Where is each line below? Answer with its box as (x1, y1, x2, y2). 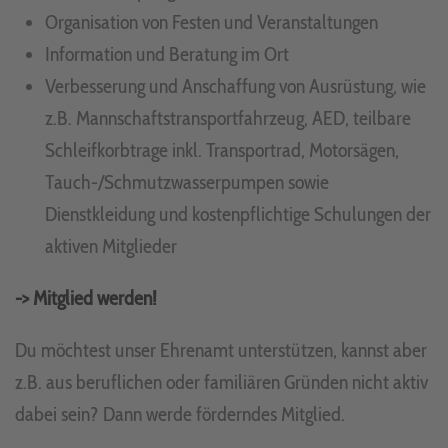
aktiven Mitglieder (45, 233, 177, 258)
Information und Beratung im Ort (45, 41, 289, 66)
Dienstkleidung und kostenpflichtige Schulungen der (45, 201, 431, 226)
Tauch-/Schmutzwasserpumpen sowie (45, 169, 329, 194)
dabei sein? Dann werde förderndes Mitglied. (15, 401, 345, 426)
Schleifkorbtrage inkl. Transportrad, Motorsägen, (45, 137, 399, 162)
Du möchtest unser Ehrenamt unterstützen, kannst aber (15, 337, 427, 362)
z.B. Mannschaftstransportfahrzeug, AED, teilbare (45, 105, 411, 130)
